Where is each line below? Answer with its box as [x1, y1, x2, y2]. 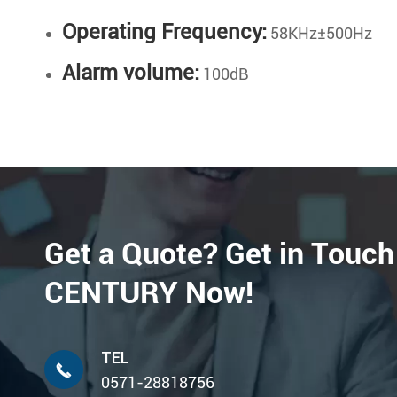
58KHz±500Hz [267, 24, 372, 43]
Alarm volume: [62, 60, 199, 86]
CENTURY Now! [44, 275, 253, 311]
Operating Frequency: [62, 19, 267, 45]
